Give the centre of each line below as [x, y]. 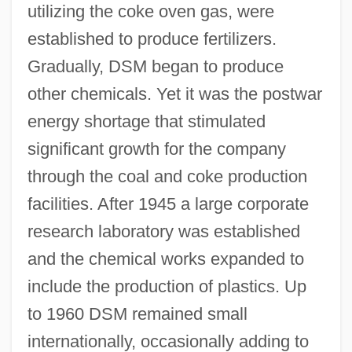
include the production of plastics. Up [167, 286]
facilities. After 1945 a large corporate [168, 203]
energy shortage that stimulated [146, 121]
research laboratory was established [163, 231]
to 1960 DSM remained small [137, 313]
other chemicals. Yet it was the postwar [174, 93]
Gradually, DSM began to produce [155, 66]
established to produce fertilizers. [152, 38]
